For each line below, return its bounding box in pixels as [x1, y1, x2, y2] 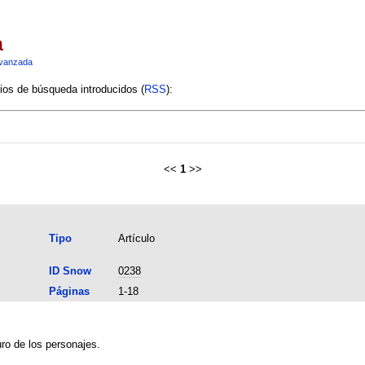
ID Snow [48, 264, 91, 277]
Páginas [48, 284, 90, 297]
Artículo [117, 231, 155, 244]
